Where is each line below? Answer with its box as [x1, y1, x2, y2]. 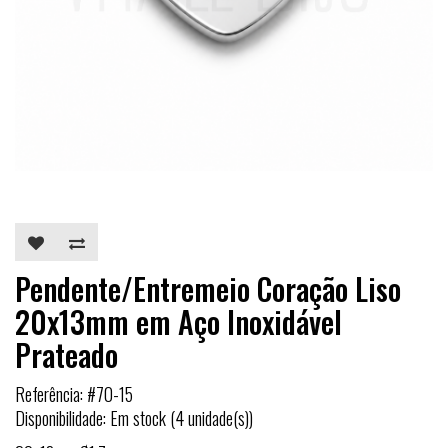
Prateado [15, 332, 118, 377]
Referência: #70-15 [15, 381, 133, 407]
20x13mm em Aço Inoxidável [15, 299, 342, 344]
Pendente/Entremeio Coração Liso [15, 266, 401, 311]
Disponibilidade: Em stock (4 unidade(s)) [15, 405, 253, 431]
